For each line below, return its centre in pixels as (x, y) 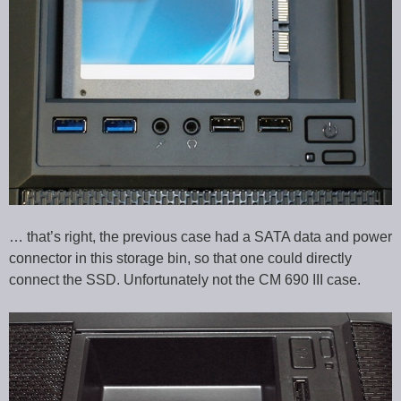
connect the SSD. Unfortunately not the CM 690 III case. (185, 280)
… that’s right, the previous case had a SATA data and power (200, 237)
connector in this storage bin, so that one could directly (180, 259)
